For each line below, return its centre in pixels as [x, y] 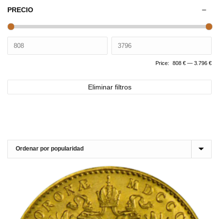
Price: [162, 63]
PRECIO [20, 10]
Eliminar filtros [109, 87]
